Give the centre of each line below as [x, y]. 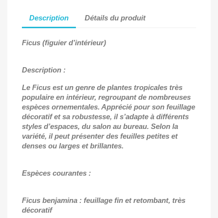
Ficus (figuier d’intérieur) [64, 42]
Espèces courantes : [56, 173]
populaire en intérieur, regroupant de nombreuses [106, 97]
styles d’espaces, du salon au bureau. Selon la [100, 126]
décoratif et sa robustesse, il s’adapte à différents [105, 116]
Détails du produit [115, 18]
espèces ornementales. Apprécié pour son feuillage [109, 107]
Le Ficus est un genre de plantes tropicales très [102, 87]
